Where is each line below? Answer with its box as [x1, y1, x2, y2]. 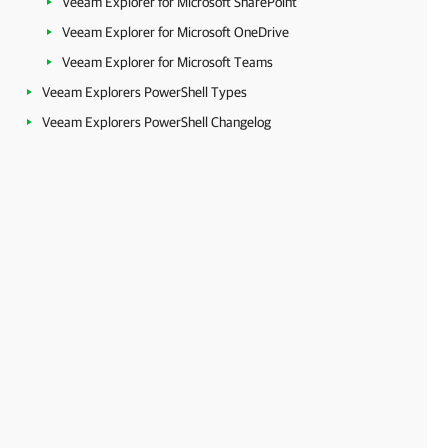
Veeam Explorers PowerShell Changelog [42, 114, 271, 130]
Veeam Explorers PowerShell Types [42, 84, 247, 100]
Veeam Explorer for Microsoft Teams [62, 54, 273, 70]
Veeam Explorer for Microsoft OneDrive [62, 24, 289, 40]
